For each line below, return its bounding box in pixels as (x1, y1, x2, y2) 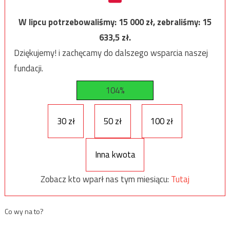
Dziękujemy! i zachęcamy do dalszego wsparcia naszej (13, 46, 208, 60)
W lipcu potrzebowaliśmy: (18, 15, 119, 29)
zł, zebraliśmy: (146, 15, 202, 29)
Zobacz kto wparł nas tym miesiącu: (41, 172, 171, 186)
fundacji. (13, 62, 43, 75)
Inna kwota (94, 148, 136, 162)
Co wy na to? (4, 205, 44, 217)
